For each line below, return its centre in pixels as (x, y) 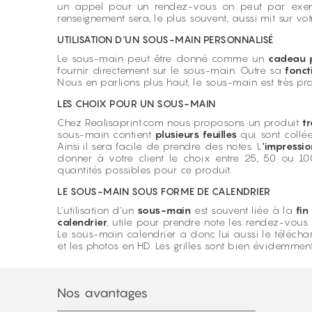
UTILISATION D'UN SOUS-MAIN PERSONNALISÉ (165, 39)
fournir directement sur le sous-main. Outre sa (171, 70)
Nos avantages (103, 293)
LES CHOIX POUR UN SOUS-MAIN (136, 103)
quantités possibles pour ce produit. (145, 170)
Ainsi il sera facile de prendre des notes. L (160, 146)
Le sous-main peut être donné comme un (163, 58)
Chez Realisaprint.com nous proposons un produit (180, 122)
